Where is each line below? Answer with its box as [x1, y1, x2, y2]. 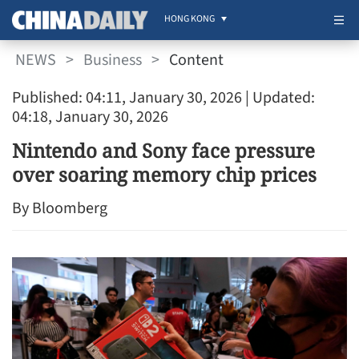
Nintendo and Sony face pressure [12, 137, 315, 163]
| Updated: [242, 87, 315, 109]
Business [83, 48, 142, 71]
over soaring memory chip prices [12, 161, 317, 188]
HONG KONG [164, 12, 215, 26]
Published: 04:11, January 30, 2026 [12, 87, 242, 109]
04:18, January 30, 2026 [12, 106, 168, 128]
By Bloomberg [12, 197, 107, 220]
